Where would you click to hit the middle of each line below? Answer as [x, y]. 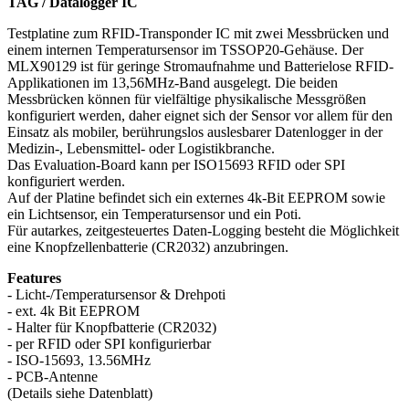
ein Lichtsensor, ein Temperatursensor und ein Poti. [154, 215]
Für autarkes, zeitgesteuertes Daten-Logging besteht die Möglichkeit [203, 231]
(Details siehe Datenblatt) [80, 393]
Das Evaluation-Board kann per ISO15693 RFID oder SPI [176, 165]
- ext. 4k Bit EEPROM [73, 311]
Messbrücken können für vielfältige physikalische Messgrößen [187, 100]
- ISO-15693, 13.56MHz [79, 361]
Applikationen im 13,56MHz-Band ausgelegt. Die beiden [173, 83]
